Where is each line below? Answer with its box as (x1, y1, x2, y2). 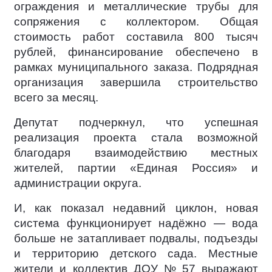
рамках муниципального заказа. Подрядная (14, 61, 258, 73)
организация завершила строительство (14, 76, 258, 89)
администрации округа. (14, 177, 141, 189)
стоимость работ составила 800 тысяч (14, 30, 258, 43)
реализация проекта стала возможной (14, 131, 258, 144)
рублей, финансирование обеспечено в (14, 46, 258, 58)
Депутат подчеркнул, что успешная (14, 116, 258, 129)
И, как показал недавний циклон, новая (14, 202, 258, 214)
